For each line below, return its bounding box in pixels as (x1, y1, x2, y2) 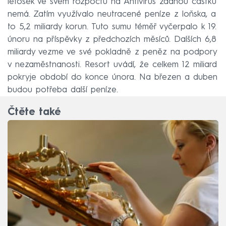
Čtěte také (8, 107, 61, 118)
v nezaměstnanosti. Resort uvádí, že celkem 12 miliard (8, 60, 217, 69)
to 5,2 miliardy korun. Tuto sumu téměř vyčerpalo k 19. (8, 22, 216, 31)
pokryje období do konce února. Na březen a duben (8, 73, 217, 82)
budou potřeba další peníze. (8, 85, 118, 94)
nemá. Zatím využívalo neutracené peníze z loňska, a (8, 10, 216, 19)
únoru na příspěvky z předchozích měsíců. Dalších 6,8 (8, 35, 216, 44)
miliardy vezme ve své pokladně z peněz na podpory (8, 47, 217, 56)
